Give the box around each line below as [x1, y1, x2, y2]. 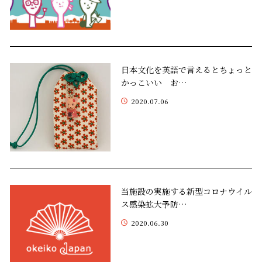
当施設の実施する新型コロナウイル [121, 185, 253, 198]
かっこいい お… [121, 76, 188, 88]
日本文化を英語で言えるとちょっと [121, 63, 253, 75]
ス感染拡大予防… [121, 198, 188, 211]
